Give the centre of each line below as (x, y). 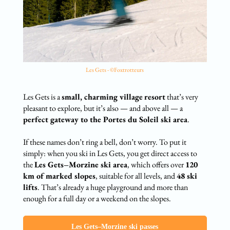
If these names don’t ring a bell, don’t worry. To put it (104, 142)
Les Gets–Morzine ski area (81, 165)
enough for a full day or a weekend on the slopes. (97, 199)
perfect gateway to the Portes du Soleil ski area (105, 120)
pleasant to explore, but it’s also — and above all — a (103, 108)
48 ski (187, 176)
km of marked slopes (59, 176)
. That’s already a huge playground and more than (112, 187)
